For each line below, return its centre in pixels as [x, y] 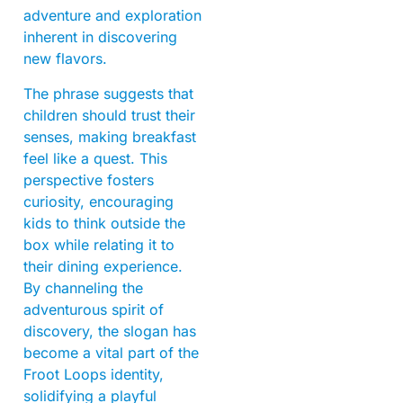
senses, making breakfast [110, 136]
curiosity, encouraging [99, 201]
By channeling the [83, 287]
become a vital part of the [111, 352]
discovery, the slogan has [110, 331]
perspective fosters [89, 179]
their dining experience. [103, 266]
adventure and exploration [112, 16]
